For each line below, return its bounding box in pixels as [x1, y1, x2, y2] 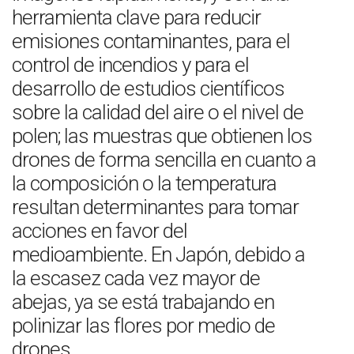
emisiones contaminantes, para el [12, 29, 290, 53]
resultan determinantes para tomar [12, 195, 299, 219]
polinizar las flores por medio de [12, 314, 275, 337]
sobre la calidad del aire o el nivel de [12, 100, 303, 124]
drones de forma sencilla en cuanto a [12, 148, 316, 171]
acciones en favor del [12, 219, 187, 243]
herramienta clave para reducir [12, 6, 261, 29]
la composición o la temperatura [12, 171, 277, 195]
